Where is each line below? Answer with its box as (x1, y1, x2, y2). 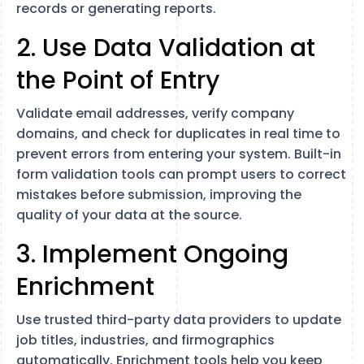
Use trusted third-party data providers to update (16, 310, 341, 329)
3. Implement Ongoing (16, 237, 288, 271)
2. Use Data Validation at (16, 31, 315, 65)
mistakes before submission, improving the (16, 185, 301, 204)
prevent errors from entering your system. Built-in (16, 145, 341, 163)
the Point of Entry (16, 63, 219, 97)
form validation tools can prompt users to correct (16, 165, 346, 184)
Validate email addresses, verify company (16, 104, 294, 123)
